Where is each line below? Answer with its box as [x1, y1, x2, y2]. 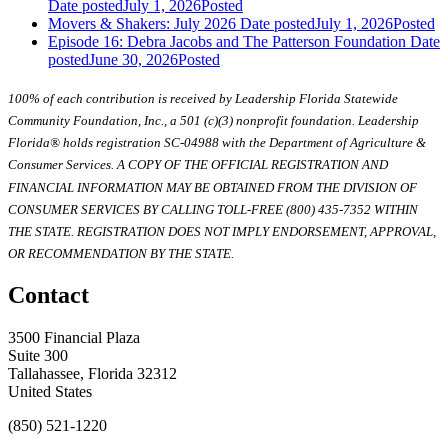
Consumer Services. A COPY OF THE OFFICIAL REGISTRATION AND [8, 157, 388, 173]
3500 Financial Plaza [8, 329, 140, 347]
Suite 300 [8, 347, 68, 365]
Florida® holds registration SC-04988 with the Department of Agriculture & [8, 135, 426, 151]
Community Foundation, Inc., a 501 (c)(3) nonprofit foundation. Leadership [8, 113, 419, 129]
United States [8, 383, 92, 401]
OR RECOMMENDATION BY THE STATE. [8, 246, 234, 262]
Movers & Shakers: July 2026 [48, 14, 236, 32]
